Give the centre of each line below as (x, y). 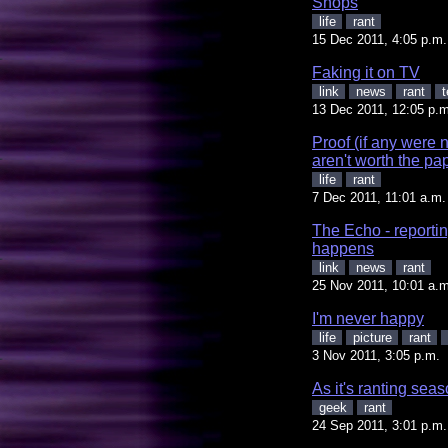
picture (372, 337)
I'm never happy (368, 318)
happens (343, 248)
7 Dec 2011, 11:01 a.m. (379, 197)
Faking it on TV (366, 72)
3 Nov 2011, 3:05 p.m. (376, 355)
